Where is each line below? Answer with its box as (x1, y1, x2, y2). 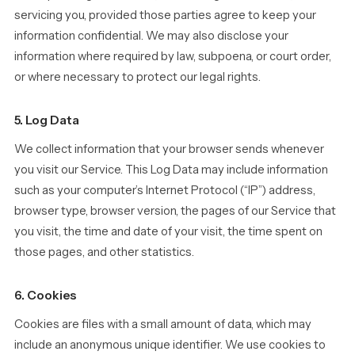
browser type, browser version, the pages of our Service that (14, 204, 336, 218)
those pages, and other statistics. (14, 245, 194, 259)
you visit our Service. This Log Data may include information (14, 162, 328, 177)
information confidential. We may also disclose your (14, 29, 288, 43)
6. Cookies (14, 288, 76, 303)
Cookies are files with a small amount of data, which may (14, 317, 311, 331)
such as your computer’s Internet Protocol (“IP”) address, (14, 183, 315, 197)
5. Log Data (14, 113, 79, 128)
